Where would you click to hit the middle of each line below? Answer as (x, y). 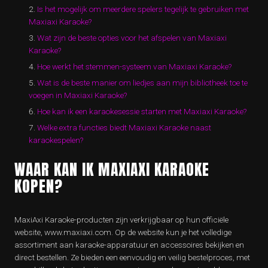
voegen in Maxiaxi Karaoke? (78, 95)
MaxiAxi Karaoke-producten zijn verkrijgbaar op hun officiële (121, 220)
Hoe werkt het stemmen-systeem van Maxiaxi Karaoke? (134, 66)
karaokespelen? (56, 140)
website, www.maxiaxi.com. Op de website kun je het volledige (123, 232)
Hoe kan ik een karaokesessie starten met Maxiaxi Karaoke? (142, 111)
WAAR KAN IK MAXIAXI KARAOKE (112, 169)
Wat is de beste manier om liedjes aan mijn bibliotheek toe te (142, 83)
